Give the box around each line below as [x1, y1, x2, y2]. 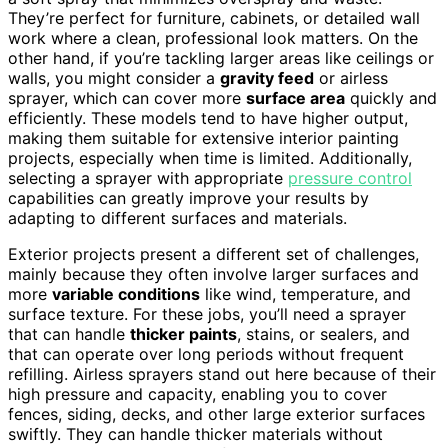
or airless [314, 67, 388, 88]
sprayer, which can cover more [8, 87, 246, 108]
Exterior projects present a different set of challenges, [8, 243, 419, 264]
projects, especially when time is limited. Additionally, [8, 147, 412, 168]
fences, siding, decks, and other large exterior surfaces [8, 403, 425, 424]
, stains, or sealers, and [237, 323, 410, 344]
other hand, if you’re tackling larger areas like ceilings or [8, 47, 434, 68]
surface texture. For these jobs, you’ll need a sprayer [8, 303, 406, 324]
